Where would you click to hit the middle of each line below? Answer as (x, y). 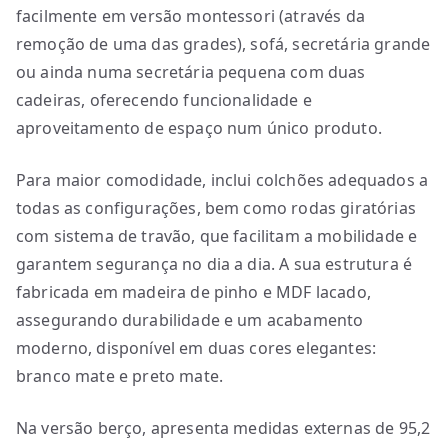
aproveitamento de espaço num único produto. (199, 128)
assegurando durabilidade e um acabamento (190, 320)
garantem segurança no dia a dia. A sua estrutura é (214, 264)
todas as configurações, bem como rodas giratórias (216, 208)
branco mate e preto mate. (120, 376)
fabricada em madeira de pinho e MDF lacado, (193, 292)
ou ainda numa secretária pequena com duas (191, 72)
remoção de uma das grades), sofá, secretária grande (223, 44)
